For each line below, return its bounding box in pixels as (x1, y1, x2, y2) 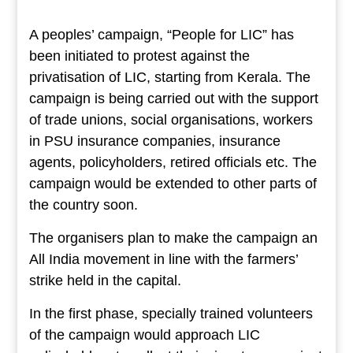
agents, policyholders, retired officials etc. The (28, 154, 317, 171)
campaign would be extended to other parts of (28, 176, 317, 192)
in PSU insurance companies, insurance (28, 133, 281, 150)
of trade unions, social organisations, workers (28, 112, 313, 128)
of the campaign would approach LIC (28, 327, 260, 344)
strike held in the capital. (28, 273, 181, 289)
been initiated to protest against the (28, 48, 250, 65)
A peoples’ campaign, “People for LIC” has (28, 27, 294, 43)
